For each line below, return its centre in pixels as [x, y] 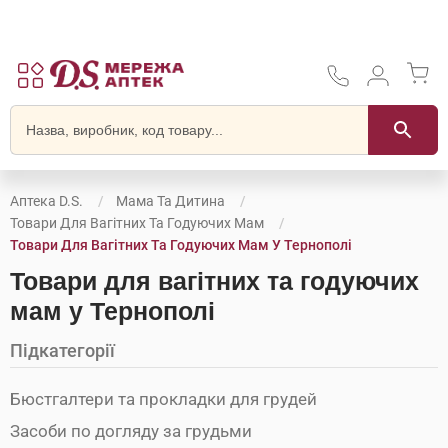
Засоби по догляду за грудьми [131, 431]
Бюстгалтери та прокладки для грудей [163, 399]
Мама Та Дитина [170, 201]
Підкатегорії [62, 350]
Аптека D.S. [46, 201]
